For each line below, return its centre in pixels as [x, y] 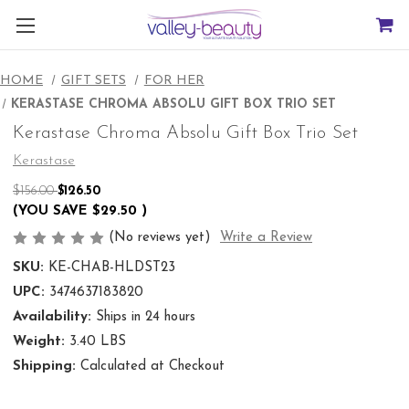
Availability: [52, 318]
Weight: [39, 342]
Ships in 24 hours [145, 318]
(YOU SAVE [50, 211]
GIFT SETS [93, 81]
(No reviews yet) [160, 237]
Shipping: [44, 367]
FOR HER [174, 81]
